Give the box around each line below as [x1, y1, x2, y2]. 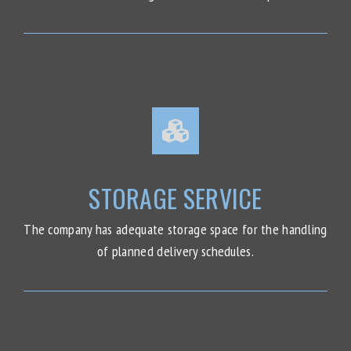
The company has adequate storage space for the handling [24, 220, 327, 238]
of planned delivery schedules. [96, 242, 254, 260]
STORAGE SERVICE [89, 179, 262, 216]
